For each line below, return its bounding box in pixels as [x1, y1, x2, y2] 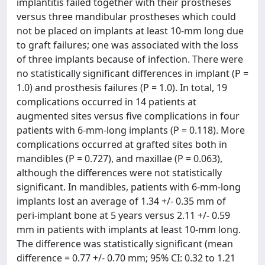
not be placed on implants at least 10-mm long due [17, 24, 244, 37]
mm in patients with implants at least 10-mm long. [17, 223, 241, 236]
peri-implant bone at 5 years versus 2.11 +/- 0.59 [17, 209, 230, 222]
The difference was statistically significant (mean [17, 237, 233, 250]
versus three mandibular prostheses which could [17, 10, 236, 23]
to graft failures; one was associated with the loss [17, 38, 238, 51]
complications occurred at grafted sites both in [17, 138, 227, 151]
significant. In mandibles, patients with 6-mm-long [17, 180, 241, 193]
